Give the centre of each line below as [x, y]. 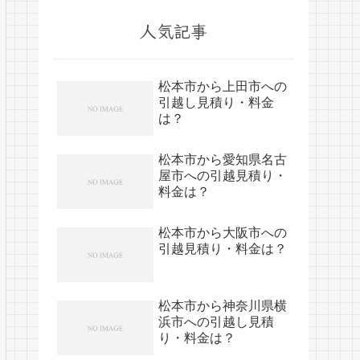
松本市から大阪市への [223, 233]
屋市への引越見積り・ [223, 176]
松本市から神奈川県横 [223, 306]
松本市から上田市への [223, 87]
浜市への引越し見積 [216, 322]
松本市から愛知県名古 [223, 160]
